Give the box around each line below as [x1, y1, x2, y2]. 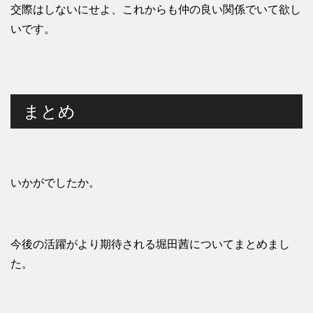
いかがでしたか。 [10, 177, 100, 189]
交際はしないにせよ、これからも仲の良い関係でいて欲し [10, 3, 301, 16]
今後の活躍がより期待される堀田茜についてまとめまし [10, 238, 290, 251]
